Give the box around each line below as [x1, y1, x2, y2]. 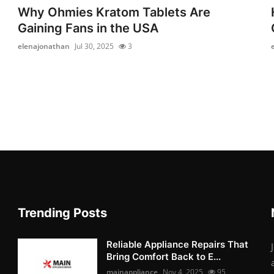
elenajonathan [18, 40, 70, 51]
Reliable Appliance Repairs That [106, 238, 249, 250]
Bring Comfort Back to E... [106, 250, 221, 262]
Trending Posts [18, 205, 108, 220]
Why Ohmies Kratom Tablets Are [18, 4, 211, 20]
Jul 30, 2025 [75, 40, 114, 51]
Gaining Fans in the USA [18, 20, 159, 35]
